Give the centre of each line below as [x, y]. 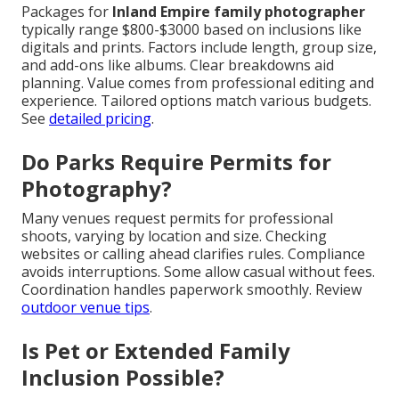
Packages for [67, 12]
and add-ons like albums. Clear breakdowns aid [178, 65]
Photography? [97, 189]
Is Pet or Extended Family [156, 351]
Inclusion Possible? [123, 378]
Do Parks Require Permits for [176, 162]
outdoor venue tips [85, 308]
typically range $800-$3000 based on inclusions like [191, 30]
